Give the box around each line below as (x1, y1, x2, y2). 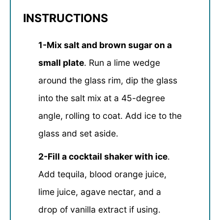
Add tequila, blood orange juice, (38, 169, 166, 180)
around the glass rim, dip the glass (38, 75, 177, 86)
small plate (38, 57, 84, 68)
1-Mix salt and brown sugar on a (38, 40, 172, 51)
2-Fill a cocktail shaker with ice (38, 151, 167, 162)
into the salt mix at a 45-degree (38, 93, 165, 104)
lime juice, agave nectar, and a (38, 187, 161, 197)
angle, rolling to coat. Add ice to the (38, 110, 182, 121)
